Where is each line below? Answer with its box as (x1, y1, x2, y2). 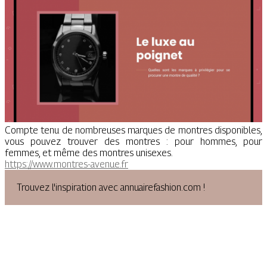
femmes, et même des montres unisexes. (5, 147, 173, 159)
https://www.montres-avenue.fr (5, 158, 128, 170)
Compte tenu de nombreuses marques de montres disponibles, (5, 124, 262, 136)
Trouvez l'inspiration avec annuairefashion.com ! (17, 181, 205, 193)
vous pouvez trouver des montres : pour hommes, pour (5, 135, 262, 147)
